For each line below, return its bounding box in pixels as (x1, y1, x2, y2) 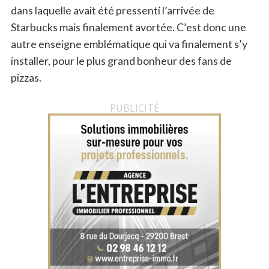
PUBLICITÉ (110, 101, 159, 115)
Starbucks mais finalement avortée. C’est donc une (10, 20, 246, 34)
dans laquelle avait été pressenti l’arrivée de (10, 4, 214, 17)
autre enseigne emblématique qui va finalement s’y (10, 37, 247, 50)
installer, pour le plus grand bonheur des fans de (10, 54, 232, 67)
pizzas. (10, 71, 41, 84)
